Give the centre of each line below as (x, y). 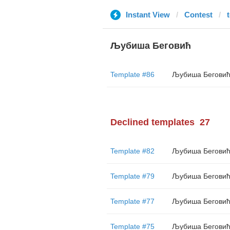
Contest (198, 15)
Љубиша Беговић (150, 46)
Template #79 (132, 176)
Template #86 (132, 74)
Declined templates (152, 122)
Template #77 (132, 201)
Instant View (148, 15)
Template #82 (132, 151)
